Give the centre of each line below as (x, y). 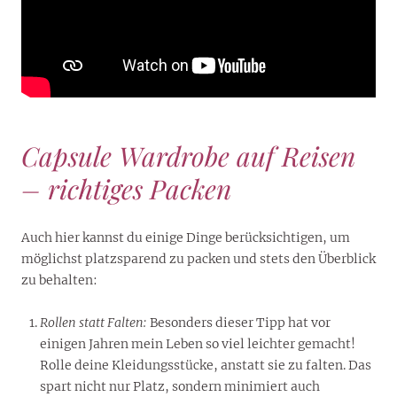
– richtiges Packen (126, 188)
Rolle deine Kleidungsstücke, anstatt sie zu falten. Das (206, 365)
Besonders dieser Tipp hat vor (239, 322)
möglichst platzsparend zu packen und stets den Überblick (198, 258)
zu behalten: (59, 280)
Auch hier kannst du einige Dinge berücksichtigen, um (186, 237)
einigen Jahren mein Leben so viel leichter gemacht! (198, 343)
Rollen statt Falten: (93, 322)
